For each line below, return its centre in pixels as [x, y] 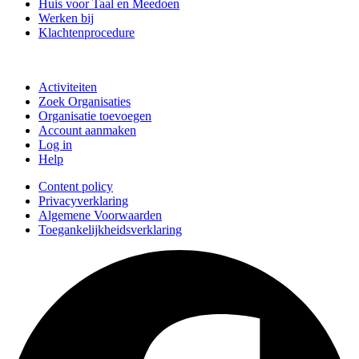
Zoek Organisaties [85, 101]
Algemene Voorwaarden [100, 215]
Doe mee [30, 59]
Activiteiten [68, 87]
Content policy [76, 186]
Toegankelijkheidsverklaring [110, 229]
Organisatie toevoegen [95, 115]
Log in [55, 144]
